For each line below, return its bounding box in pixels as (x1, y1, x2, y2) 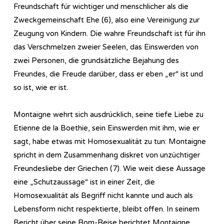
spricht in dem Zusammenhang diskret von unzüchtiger (13, 150, 200, 159)
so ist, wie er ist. (13, 82, 68, 92)
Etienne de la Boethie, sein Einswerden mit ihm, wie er (13, 123, 199, 132)
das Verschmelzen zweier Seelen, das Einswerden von (13, 42, 198, 51)
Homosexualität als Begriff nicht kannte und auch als (13, 190, 193, 200)
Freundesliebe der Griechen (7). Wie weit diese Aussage (13, 163, 205, 173)
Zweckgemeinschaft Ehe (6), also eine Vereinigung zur (13, 15, 199, 24)
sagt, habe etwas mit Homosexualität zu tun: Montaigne (13, 136, 206, 146)
